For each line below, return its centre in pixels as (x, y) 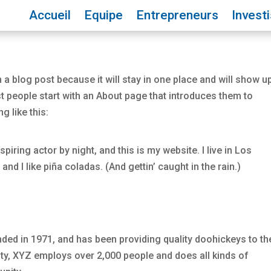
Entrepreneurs (177, 15)
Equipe (103, 15)
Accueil (50, 15)
